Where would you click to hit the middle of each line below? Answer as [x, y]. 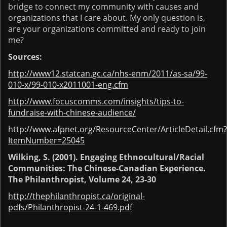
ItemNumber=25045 [46, 140]
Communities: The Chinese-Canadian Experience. [107, 168]
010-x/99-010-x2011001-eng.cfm [68, 84]
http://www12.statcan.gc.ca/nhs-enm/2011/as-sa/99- [108, 73]
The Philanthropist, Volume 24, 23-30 [82, 179]
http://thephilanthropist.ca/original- [77, 196]
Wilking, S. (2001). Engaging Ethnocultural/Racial [106, 157]
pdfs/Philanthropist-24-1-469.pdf [70, 207]
